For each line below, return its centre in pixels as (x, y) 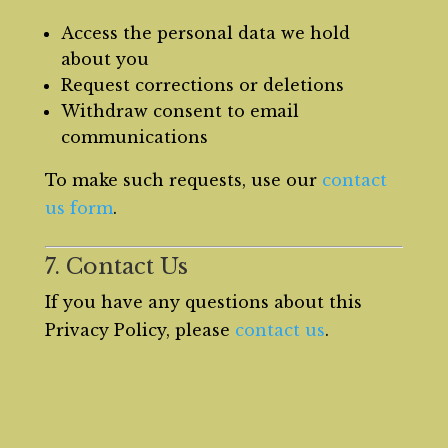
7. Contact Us (116, 266)
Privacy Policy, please (139, 330)
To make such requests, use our (183, 180)
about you (104, 59)
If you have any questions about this (203, 302)
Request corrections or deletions (202, 85)
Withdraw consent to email (179, 111)
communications (134, 137)
